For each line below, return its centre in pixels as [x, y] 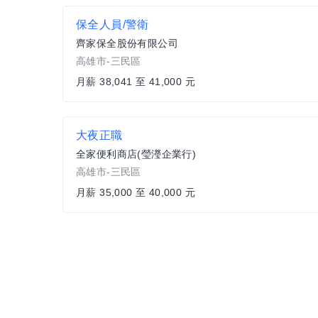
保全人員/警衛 [113, 25]
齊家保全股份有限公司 [127, 44]
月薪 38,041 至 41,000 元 [136, 82]
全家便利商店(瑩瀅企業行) [136, 154]
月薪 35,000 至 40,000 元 [136, 193]
